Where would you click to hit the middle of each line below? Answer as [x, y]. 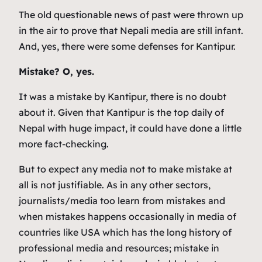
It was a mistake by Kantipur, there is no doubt [123, 97]
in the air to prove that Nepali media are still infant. [131, 31]
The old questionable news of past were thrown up [131, 15]
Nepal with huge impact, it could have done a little [130, 128]
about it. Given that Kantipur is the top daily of [121, 113]
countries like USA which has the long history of [125, 232]
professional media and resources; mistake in [119, 248]
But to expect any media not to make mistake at [125, 169]
